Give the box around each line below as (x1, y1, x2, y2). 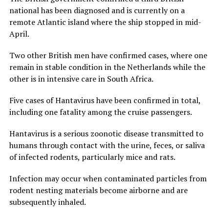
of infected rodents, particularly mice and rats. (9, 151, 175, 162)
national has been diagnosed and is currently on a (9, 4, 185, 16)
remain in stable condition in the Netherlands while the (9, 61, 205, 72)
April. (9, 28, 29, 39)
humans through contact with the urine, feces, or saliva (9, 139, 205, 151)
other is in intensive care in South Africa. (9, 73, 153, 84)
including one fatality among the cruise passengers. (9, 106, 192, 117)
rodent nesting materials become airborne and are (9, 184, 188, 196)
